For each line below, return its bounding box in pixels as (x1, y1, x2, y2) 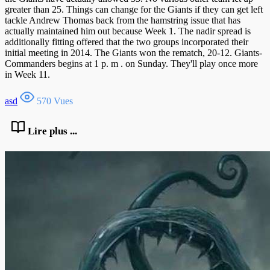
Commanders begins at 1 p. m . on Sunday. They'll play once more (5, 58, 258, 69)
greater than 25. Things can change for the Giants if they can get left (5, 4, 263, 14)
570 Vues (34, 95, 73, 106)
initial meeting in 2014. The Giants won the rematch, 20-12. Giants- (5, 47, 262, 58)
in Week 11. (5, 69, 50, 80)
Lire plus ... (25, 125, 77, 137)
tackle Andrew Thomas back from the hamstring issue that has (5, 14, 240, 25)
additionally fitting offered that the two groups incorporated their (5, 36, 248, 47)
